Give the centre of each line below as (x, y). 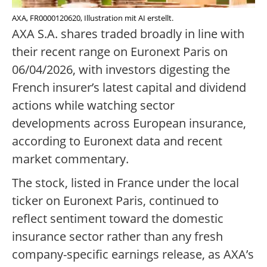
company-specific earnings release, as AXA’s (133, 254)
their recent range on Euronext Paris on (120, 52)
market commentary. (70, 159)
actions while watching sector (93, 105)
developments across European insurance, (129, 123)
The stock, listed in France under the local (125, 183)
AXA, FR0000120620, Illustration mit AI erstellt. (93, 18)
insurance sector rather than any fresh (117, 237)
